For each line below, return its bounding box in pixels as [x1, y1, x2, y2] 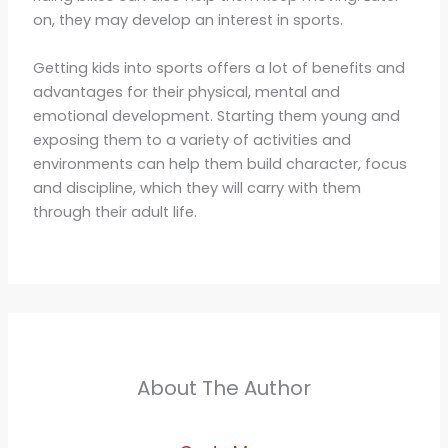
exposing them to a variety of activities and [32, 129, 351, 150]
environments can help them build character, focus [32, 153, 407, 174]
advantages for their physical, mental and [32, 81, 340, 102]
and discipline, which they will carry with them [32, 177, 361, 198]
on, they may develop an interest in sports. [32, 10, 343, 31]
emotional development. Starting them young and [32, 105, 400, 126]
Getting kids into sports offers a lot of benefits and [32, 57, 405, 78]
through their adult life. [32, 201, 197, 222]
